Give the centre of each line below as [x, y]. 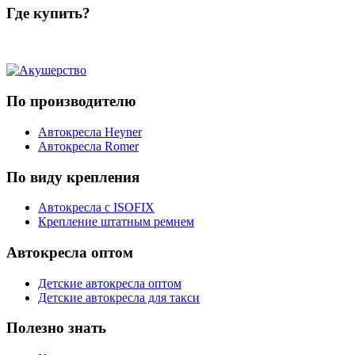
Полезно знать [56, 328]
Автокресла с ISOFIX [96, 208]
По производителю [71, 101]
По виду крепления [73, 177]
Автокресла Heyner [90, 132]
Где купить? [48, 13]
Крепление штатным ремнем [116, 222]
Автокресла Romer [88, 146]
